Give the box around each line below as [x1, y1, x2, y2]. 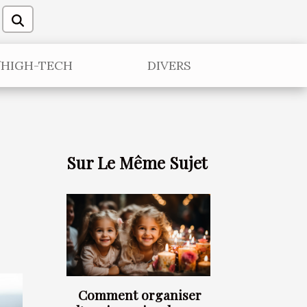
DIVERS [147, 58, 192, 73]
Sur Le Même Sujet [66, 151, 207, 173]
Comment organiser [77, 286, 201, 304]
